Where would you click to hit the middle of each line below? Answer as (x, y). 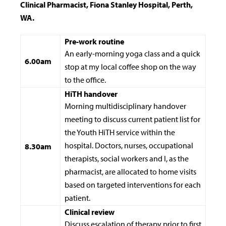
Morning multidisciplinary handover (125, 106)
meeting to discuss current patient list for (132, 119)
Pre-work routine (95, 42)
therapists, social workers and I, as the (127, 159)
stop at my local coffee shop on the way (130, 67)
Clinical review (90, 212)
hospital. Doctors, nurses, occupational (129, 146)
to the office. (86, 80)
